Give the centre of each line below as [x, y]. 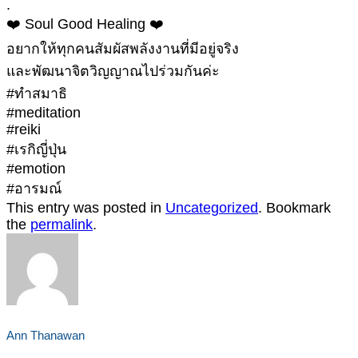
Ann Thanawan [46, 335]
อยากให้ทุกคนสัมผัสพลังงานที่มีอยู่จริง [123, 49]
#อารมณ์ [34, 189]
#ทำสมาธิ [37, 94]
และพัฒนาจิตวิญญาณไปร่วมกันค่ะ [113, 72]
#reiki [24, 130]
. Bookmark [294, 208]
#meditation [44, 113]
